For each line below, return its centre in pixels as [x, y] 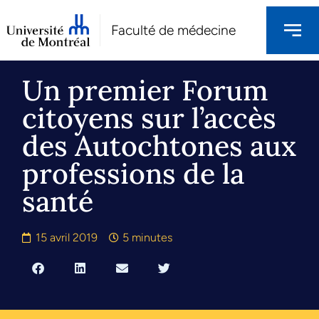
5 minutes [148, 238]
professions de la [134, 174]
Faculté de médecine [173, 30]
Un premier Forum [146, 90]
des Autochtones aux [159, 146]
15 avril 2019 [67, 238]
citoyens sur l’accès [150, 118]
